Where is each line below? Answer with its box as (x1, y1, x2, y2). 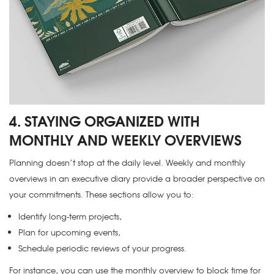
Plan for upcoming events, (18, 226, 120, 239)
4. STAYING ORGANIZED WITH (9, 109, 200, 131)
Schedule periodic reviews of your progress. (18, 242, 187, 254)
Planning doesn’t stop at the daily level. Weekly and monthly (9, 157, 245, 169)
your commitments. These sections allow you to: (9, 188, 194, 201)
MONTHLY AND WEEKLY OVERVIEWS (9, 128, 242, 150)
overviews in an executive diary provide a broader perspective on (9, 172, 265, 185)
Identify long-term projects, (18, 210, 122, 223)
